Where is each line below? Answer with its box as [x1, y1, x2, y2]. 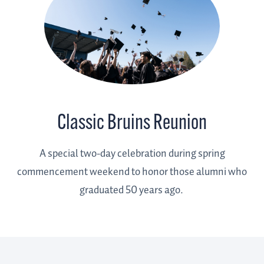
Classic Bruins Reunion [57, 113, 207, 135]
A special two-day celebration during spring [39, 146, 225, 163]
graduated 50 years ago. [79, 182, 185, 199]
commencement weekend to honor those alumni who [17, 164, 247, 181]
